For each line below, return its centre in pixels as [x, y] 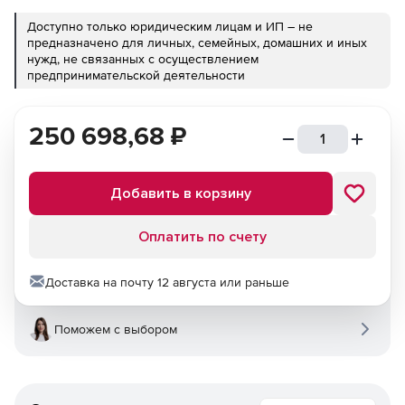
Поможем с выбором [116, 329]
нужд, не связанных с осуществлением [143, 59]
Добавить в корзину [181, 193]
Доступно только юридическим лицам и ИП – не [170, 26]
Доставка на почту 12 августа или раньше [167, 282]
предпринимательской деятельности [136, 75]
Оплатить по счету [202, 237]
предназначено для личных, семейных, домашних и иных [197, 42]
